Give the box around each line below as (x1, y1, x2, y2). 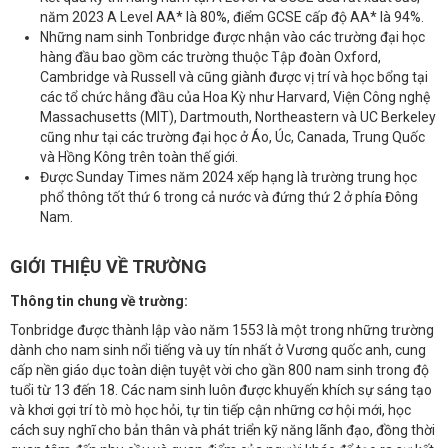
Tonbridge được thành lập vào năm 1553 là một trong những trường (10, 321, 434, 338)
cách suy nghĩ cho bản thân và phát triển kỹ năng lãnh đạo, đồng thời (10, 421, 435, 438)
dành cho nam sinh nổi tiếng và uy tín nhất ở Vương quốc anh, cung (10, 341, 426, 358)
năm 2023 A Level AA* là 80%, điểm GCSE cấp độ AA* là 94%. (40, 9, 424, 26)
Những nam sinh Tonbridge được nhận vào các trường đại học (40, 29, 425, 46)
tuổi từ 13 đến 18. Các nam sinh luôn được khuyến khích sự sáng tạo (10, 381, 432, 398)
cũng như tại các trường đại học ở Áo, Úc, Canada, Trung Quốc (40, 129, 425, 146)
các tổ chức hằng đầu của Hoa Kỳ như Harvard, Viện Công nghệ (40, 89, 430, 106)
